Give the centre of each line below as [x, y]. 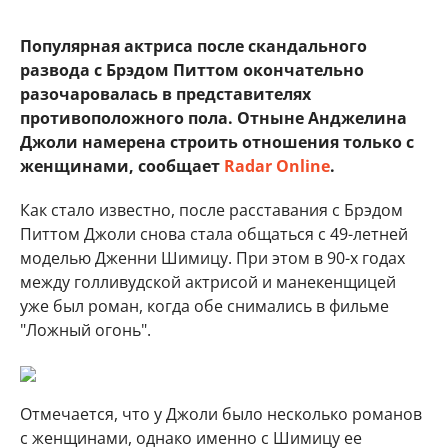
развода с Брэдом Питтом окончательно [192, 70]
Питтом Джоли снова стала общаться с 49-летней [214, 234]
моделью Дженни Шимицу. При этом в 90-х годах [212, 258]
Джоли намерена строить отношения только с [217, 142]
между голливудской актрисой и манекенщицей [208, 282]
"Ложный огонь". [85, 330]
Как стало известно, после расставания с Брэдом [211, 210]
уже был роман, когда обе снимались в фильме [204, 306]
